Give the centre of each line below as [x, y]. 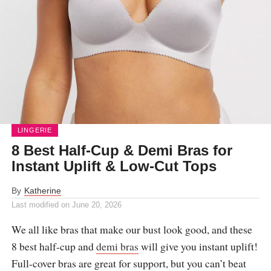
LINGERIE [35, 130]
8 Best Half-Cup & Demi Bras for [122, 150]
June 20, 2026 [96, 204]
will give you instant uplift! [198, 246]
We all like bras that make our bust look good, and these [132, 229]
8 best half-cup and [54, 246]
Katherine [42, 190]
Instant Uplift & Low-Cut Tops [114, 166]
